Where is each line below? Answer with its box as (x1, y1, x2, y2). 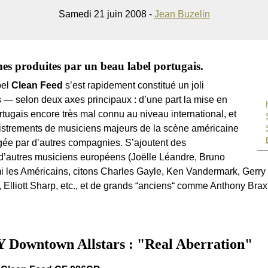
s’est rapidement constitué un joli (63, 80, 204, 90)
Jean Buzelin (154, 8, 210, 19)
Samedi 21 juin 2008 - (58, 8, 154, 19)
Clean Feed (11, 80, 63, 90)
